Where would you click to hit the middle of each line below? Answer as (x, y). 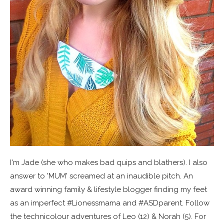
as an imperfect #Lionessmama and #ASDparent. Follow (110, 203)
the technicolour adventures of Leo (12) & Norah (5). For (108, 216)
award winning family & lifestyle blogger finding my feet (108, 189)
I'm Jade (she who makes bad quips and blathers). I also (109, 162)
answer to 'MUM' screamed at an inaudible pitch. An (101, 176)
